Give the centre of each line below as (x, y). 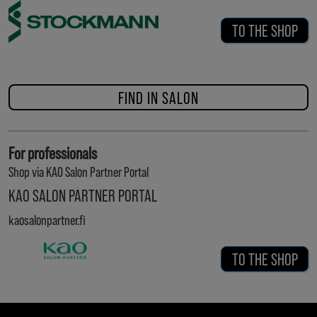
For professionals (53, 152)
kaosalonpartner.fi (47, 219)
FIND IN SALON (158, 97)
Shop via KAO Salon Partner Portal (79, 171)
